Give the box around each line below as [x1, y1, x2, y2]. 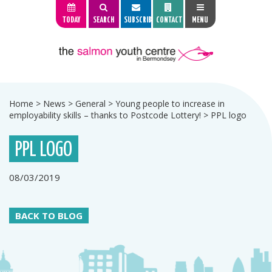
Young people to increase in [115, 98, 225, 109]
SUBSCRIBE [123, 16, 155, 24]
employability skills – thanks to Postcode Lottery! [9, 109, 201, 121]
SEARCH [93, 16, 115, 24]
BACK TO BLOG [15, 209, 83, 222]
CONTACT [155, 16, 182, 24]
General [75, 98, 106, 109]
